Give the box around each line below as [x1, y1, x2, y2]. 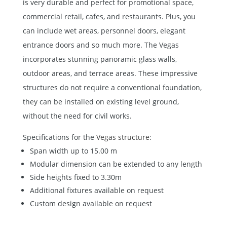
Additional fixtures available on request [29, 185, 164, 195]
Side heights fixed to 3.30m [29, 172, 122, 182]
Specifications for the [22, 132, 96, 142]
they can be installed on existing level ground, [22, 96, 179, 106]
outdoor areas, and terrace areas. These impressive [22, 68, 198, 78]
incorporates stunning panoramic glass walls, [22, 54, 177, 64]
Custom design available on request [29, 198, 152, 208]
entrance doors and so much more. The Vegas [22, 40, 179, 50]
